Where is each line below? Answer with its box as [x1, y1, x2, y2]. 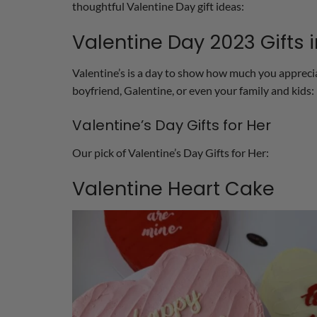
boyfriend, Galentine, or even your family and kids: [72, 83, 314, 98]
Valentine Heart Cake [72, 175, 275, 202]
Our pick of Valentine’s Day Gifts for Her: [72, 146, 269, 160]
